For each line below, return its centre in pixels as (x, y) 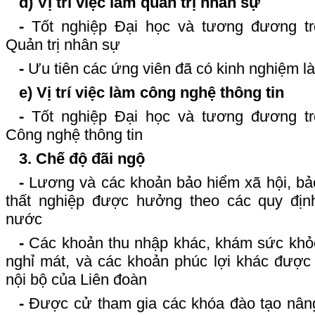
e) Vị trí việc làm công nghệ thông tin (151, 92)
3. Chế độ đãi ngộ (82, 158)
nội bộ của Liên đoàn (76, 279)
